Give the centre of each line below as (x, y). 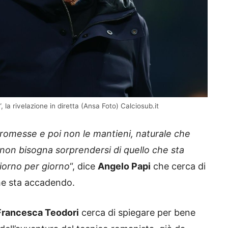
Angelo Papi (124, 166)
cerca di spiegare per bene (137, 213)
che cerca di (178, 166)
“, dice (84, 166)
